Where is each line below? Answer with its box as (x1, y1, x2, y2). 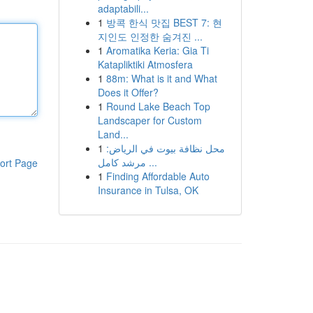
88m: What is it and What (105, 71, 217, 85)
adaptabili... (97, 1, 149, 15)
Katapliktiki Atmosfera (97, 57, 193, 71)
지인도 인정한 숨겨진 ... (97, 29, 203, 43)
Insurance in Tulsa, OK (97, 183, 198, 197)
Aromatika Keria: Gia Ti (105, 43, 209, 57)
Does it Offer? (97, 85, 159, 99)
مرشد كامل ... (145, 155, 157, 169)
